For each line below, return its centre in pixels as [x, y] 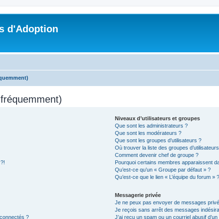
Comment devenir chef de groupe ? [157, 155]
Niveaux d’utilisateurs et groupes [158, 118]
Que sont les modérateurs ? [148, 133]
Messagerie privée [138, 195]
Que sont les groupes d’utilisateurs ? [158, 140]
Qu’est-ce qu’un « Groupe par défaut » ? [163, 169]
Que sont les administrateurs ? [152, 125]
